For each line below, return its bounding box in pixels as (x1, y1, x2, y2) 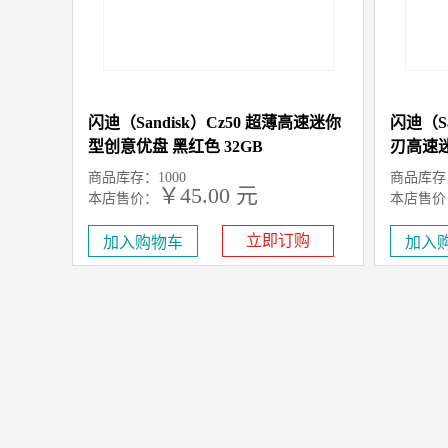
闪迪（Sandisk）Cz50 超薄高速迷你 (88, 114, 341, 131)
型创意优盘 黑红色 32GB (88, 138, 263, 155)
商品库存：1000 (88, 170, 186, 185)
